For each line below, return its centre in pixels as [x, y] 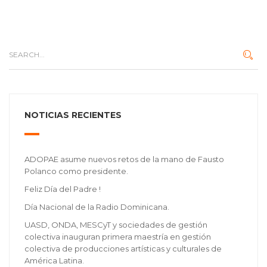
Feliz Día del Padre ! [63, 189]
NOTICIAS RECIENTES [73, 115]
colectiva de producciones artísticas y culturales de [123, 249]
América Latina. [54, 261]
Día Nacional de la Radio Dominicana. [97, 207]
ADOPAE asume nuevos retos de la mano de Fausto [124, 159]
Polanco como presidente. [76, 171]
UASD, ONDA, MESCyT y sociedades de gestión [116, 225]
